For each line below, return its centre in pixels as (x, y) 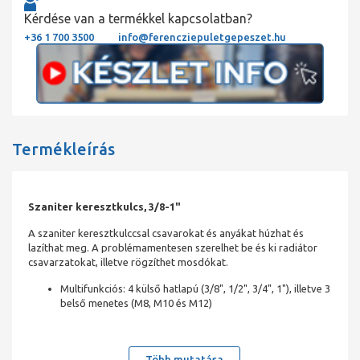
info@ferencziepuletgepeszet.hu (202, 37)
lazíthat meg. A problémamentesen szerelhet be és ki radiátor (173, 247)
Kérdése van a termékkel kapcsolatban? (138, 19)
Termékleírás (63, 149)
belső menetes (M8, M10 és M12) (136, 303)
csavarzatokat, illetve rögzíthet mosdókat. (128, 262)
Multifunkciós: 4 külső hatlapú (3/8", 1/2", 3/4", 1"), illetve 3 (195, 288)
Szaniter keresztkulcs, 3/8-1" (104, 206)
